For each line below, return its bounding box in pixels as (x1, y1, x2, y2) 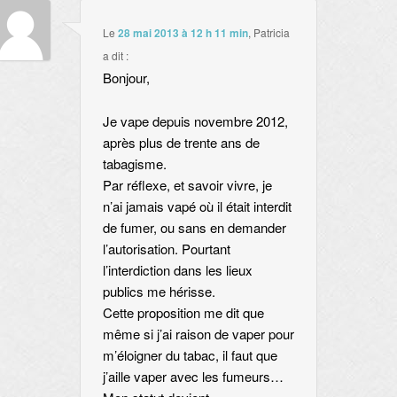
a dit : (102, 48, 128, 64)
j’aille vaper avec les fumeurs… (102, 366, 284, 385)
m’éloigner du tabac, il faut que (102, 345, 277, 364)
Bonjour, (102, 68, 150, 88)
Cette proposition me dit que (102, 302, 264, 322)
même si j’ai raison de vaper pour (102, 323, 294, 343)
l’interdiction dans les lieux (102, 260, 253, 279)
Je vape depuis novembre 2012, (102, 111, 288, 130)
